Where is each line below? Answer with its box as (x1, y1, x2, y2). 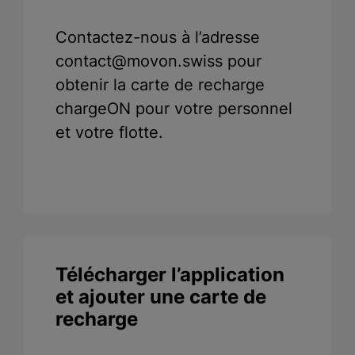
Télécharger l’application (55, 263, 284, 287)
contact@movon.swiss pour (55, 52, 261, 71)
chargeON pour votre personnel (55, 99, 292, 119)
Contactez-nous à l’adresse (55, 28, 260, 48)
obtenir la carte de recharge (55, 75, 265, 95)
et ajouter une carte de (55, 285, 266, 309)
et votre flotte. (55, 123, 163, 143)
